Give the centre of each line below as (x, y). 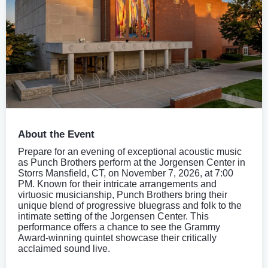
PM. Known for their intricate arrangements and (117, 184)
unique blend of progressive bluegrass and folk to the (130, 205)
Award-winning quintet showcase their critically (117, 237)
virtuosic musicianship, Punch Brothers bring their (123, 194)
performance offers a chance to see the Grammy (119, 227)
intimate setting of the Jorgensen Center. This (113, 216)
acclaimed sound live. (64, 248)
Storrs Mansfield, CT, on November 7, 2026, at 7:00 (126, 173)
